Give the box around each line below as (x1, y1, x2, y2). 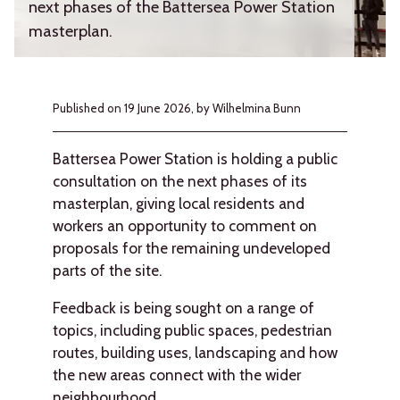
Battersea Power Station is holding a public (52, 149, 337, 169)
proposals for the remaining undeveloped (52, 238, 330, 258)
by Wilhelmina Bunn (196, 101, 301, 115)
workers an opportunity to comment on (52, 216, 317, 236)
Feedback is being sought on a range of (52, 298, 314, 318)
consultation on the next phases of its (52, 171, 307, 191)
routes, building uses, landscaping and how (52, 343, 337, 362)
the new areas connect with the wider (52, 365, 301, 385)
